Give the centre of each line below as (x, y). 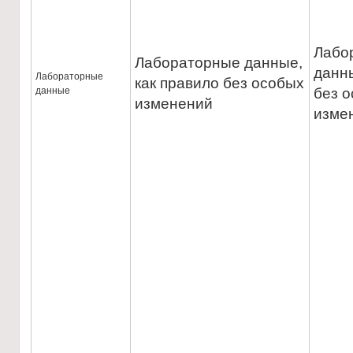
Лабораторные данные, (219, 63)
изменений (174, 104)
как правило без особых (219, 83)
